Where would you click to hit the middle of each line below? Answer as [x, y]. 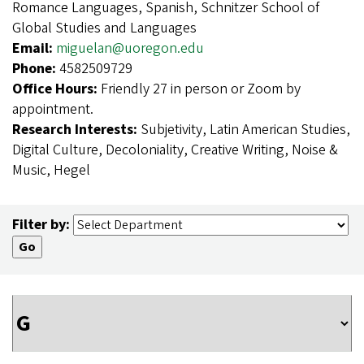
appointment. [53, 109]
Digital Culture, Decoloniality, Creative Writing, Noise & [175, 149]
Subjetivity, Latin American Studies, [245, 129]
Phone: [36, 68]
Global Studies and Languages [104, 28]
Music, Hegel [51, 170]
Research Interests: [76, 129]
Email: [34, 48]
